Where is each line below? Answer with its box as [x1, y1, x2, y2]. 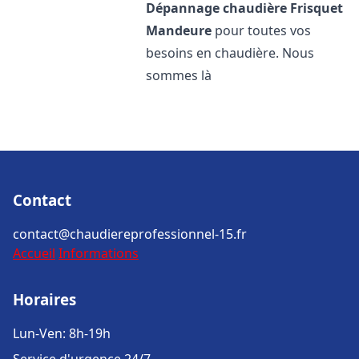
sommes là [146, 67, 212, 84]
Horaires [13, 289, 76, 309]
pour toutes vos [212, 22, 312, 39]
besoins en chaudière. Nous [146, 44, 315, 62]
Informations [58, 244, 139, 262]
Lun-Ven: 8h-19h [13, 325, 111, 342]
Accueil [13, 244, 55, 262]
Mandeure [146, 22, 212, 39]
